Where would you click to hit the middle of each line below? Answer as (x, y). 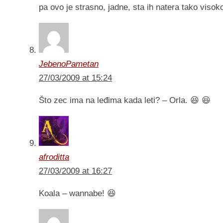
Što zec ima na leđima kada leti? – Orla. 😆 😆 (125, 101)
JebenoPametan (69, 64)
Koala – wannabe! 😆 (77, 194)
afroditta (54, 157)
